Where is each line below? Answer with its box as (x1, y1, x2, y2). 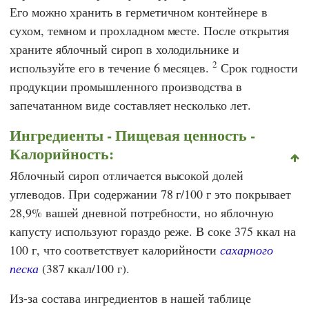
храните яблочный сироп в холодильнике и (10, 40, 239, 57)
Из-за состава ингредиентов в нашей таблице (10, 290, 251, 307)
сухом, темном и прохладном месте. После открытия (10, 21, 290, 39)
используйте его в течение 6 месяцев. (10, 59, 213, 76)
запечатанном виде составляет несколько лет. (10, 96, 251, 113)
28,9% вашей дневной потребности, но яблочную (10, 204, 273, 221)
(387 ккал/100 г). (38, 260, 130, 277)
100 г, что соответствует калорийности (10, 241, 220, 259)
